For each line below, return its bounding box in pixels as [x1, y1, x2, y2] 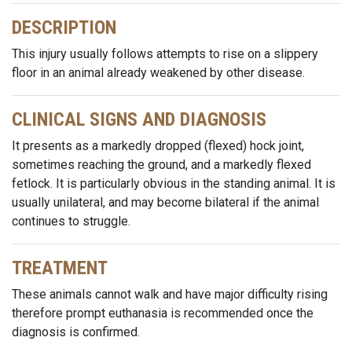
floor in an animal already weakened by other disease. [12, 65, 305, 80]
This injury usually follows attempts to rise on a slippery [12, 46, 318, 61]
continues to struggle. [12, 214, 130, 229]
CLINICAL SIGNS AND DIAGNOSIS [12, 108, 266, 130]
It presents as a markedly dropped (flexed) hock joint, [12, 138, 304, 153]
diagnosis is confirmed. [12, 324, 140, 339]
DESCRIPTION [12, 16, 116, 38]
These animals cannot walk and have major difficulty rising [12, 287, 328, 302]
